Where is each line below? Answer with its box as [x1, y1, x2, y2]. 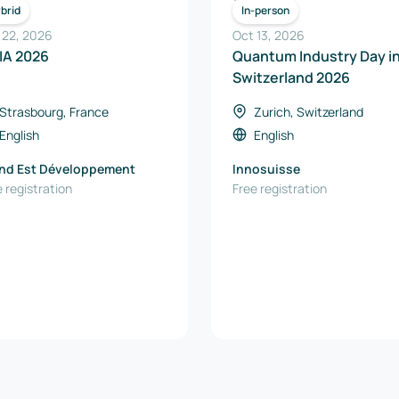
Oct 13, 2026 [232, 27, 305, 44]
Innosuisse [232, 160, 300, 177]
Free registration [232, 180, 327, 197]
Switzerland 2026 [316, 68, 350, 87]
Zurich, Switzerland [254, 103, 363, 120]
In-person [241, 3, 289, 18]
